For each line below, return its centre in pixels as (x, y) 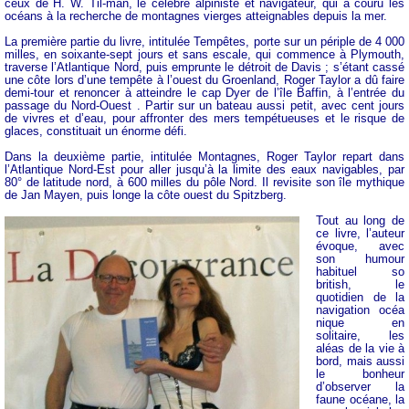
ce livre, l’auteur (360, 233)
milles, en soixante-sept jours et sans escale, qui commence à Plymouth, (204, 54)
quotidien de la (360, 297)
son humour (360, 258)
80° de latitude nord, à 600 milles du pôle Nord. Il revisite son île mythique (204, 182)
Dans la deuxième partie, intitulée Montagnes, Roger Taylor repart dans (204, 156)
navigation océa (360, 309)
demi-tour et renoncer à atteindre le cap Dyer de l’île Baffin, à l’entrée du (204, 92)
